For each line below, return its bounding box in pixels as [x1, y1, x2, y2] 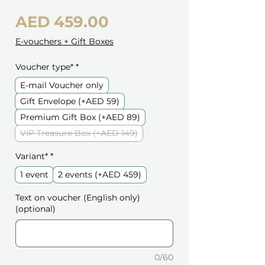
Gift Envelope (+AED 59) [20, 96, 119, 107]
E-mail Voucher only [20, 80, 104, 91]
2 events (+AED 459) [58, 169, 141, 180]
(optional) [15, 203, 56, 215]
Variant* [15, 151, 48, 162]
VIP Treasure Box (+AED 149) [20, 128, 138, 139]
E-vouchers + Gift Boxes [15, 36, 114, 47]
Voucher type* [15, 62, 73, 73]
